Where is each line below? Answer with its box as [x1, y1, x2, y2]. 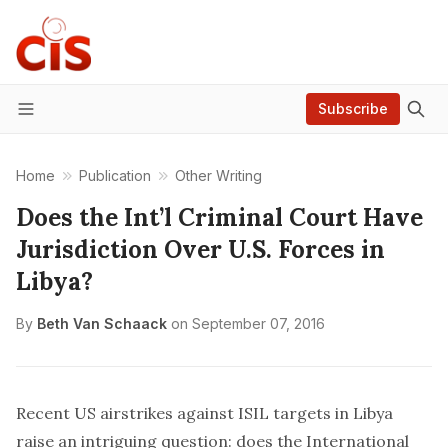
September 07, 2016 [192, 315, 325, 332]
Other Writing [175, 167, 262, 184]
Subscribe [318, 100, 388, 117]
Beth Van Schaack [37, 315, 167, 332]
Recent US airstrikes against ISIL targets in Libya [16, 403, 393, 423]
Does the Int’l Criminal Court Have [16, 202, 423, 233]
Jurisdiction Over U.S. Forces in [16, 234, 385, 265]
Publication [79, 167, 151, 184]
